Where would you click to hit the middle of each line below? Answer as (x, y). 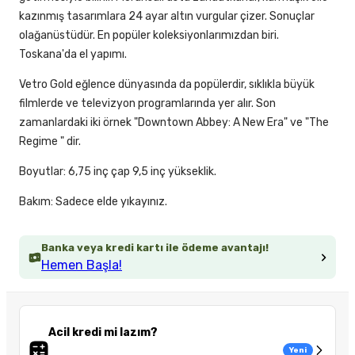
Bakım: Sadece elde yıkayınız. (93, 202)
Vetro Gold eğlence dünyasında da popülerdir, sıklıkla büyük (167, 85)
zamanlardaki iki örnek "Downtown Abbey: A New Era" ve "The (174, 123)
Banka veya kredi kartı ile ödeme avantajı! (155, 248)
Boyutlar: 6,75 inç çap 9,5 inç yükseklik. (118, 172)
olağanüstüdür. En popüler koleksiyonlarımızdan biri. (149, 36)
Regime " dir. (50, 142)
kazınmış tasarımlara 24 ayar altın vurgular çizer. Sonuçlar (167, 17)
